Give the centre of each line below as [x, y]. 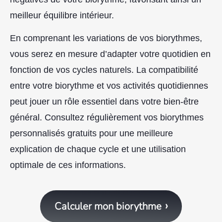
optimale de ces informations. [68, 165]
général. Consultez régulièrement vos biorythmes [107, 118]
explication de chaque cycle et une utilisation [98, 149]
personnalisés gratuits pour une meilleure [91, 134]
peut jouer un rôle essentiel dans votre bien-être [104, 102]
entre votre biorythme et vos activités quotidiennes [109, 86]
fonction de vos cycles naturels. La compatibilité [104, 70]
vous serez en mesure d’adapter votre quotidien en [110, 54]
